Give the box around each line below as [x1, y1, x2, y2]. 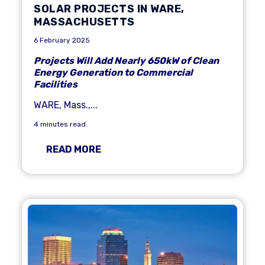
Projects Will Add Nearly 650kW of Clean [34, 55, 219, 66]
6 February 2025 [34, 36, 90, 44]
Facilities [34, 79, 77, 90]
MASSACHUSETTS [34, 15, 135, 28]
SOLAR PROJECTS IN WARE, [34, 2, 185, 15]
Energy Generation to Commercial [34, 67, 193, 78]
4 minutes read [34, 120, 86, 128]
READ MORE [46, 144, 101, 155]
